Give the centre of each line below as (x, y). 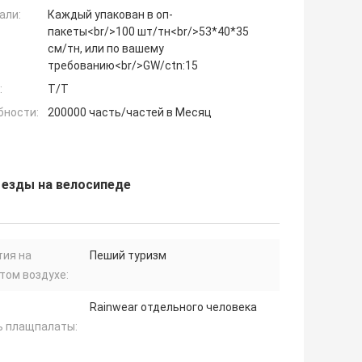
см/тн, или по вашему (106, 49)
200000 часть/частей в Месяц (130, 113)
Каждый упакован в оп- (110, 15)
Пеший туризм (128, 256)
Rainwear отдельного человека (173, 307)
